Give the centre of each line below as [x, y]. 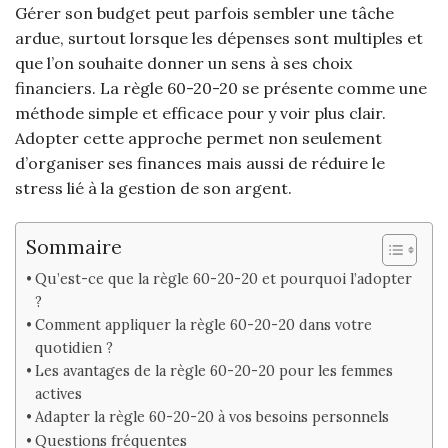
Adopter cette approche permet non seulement [198, 138]
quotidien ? [73, 348]
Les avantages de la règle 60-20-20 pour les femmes [213, 371]
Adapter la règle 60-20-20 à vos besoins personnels [211, 417]
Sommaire [74, 246]
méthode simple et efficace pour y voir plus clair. [200, 113]
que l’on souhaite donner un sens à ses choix [183, 63]
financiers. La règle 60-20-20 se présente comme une [221, 88]
